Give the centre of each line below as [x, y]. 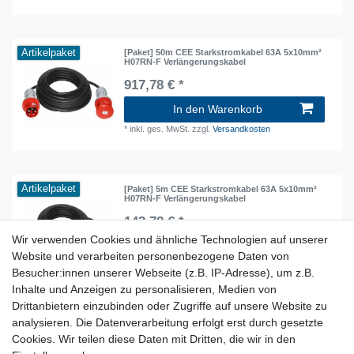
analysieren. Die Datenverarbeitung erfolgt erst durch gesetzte [168, 322]
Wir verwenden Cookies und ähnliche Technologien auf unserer [170, 239]
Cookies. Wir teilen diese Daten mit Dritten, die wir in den [154, 339]
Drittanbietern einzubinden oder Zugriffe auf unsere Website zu [169, 306]
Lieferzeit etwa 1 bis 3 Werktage [186, 339]
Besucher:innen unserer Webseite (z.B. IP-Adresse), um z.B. [163, 273]
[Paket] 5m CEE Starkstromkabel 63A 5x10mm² [221, 188]
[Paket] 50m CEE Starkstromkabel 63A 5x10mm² [223, 53]
